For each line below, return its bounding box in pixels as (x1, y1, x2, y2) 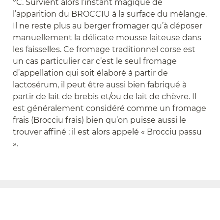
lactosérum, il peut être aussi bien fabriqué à (13, 80, 187, 90)
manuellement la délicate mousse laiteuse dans (13, 33, 202, 43)
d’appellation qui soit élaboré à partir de (13, 68, 168, 78)
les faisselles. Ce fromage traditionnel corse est (13, 45, 196, 55)
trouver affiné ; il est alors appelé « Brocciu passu (13, 127, 202, 137)
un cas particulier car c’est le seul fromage (13, 56, 177, 66)
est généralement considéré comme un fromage (13, 104, 207, 113)
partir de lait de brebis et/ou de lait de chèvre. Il (13, 92, 197, 102)
